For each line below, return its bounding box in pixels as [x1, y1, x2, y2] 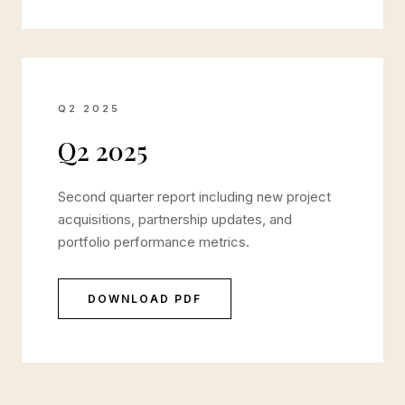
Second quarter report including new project [58, 188, 331, 205]
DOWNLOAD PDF [88, 292, 202, 306]
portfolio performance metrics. [58, 233, 250, 250]
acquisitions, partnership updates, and [58, 211, 292, 228]
